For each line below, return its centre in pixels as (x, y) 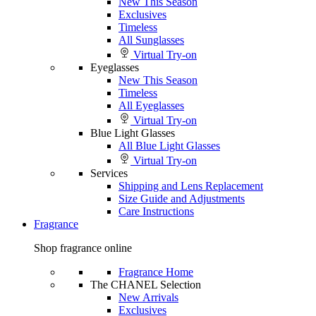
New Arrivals (148, 297)
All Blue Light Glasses (169, 146)
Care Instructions (156, 211)
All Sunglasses (151, 40)
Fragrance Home (156, 272)
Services (109, 173)
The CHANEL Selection (146, 285)
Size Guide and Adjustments (182, 199)
